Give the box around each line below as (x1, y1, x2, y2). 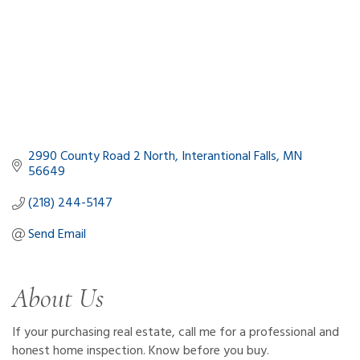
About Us (12, 281, 104, 315)
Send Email (28, 223, 86, 245)
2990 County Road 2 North (28, 145, 175, 167)
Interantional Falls (182, 145, 276, 167)
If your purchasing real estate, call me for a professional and (12, 321, 339, 343)
